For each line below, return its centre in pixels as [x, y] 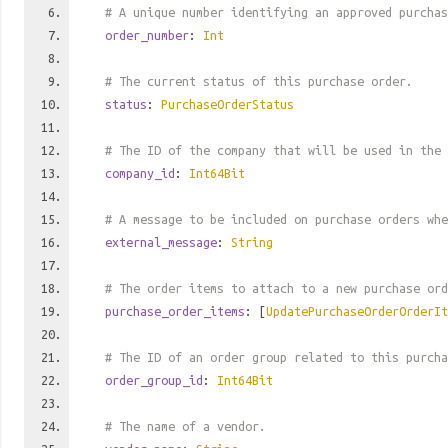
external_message [161, 242]
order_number [147, 35]
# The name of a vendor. [185, 426]
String [252, 242]
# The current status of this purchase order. [259, 81]
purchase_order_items [175, 311]
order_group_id [154, 380]
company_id [140, 173]
